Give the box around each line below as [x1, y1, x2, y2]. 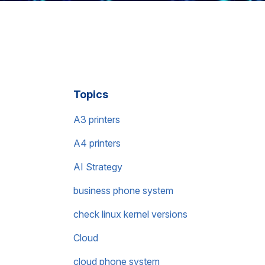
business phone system [73, 185, 173, 196]
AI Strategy [73, 161, 122, 173]
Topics [73, 88, 108, 101]
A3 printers [73, 114, 120, 125]
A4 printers [73, 137, 121, 149]
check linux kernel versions [73, 208, 188, 220]
